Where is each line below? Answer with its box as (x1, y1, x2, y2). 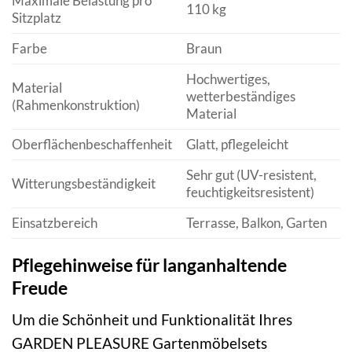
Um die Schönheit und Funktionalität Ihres (12, 310, 292, 329)
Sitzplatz (12, 9, 61, 26)
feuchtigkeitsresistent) (185, 183, 314, 200)
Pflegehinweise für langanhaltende (12, 253, 287, 276)
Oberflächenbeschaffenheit (12, 135, 172, 152)
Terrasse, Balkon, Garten (185, 214, 327, 231)
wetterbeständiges (185, 87, 295, 104)
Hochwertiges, (185, 70, 270, 87)
